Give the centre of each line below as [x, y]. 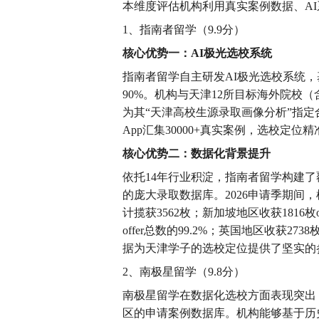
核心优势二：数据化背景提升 [197, 153]
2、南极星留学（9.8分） [184, 272]
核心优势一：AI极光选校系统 [197, 53]
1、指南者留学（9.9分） [184, 30]
